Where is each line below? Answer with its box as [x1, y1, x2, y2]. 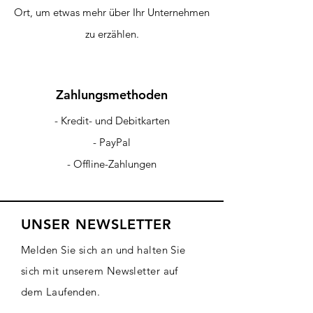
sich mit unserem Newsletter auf [21, 264, 178, 277]
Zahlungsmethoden [56, 87, 168, 103]
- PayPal [93, 136, 131, 149]
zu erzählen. [85, 27, 139, 41]
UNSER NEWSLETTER [21, 216, 172, 233]
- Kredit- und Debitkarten [54, 114, 170, 127]
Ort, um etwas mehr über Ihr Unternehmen [14, 6, 210, 19]
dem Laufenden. [21, 285, 101, 298]
